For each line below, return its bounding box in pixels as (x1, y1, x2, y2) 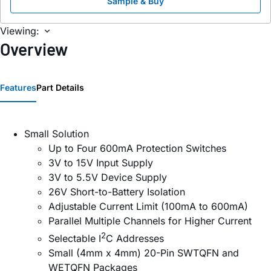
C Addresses (106, 232, 164, 244)
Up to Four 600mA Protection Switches (48, 142, 226, 154)
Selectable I (48, 232, 101, 244)
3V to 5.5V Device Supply (48, 171, 167, 183)
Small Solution (24, 127, 89, 140)
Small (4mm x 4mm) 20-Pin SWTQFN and (48, 246, 239, 259)
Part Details (36, 82, 84, 93)
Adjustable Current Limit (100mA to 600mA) (48, 200, 248, 212)
